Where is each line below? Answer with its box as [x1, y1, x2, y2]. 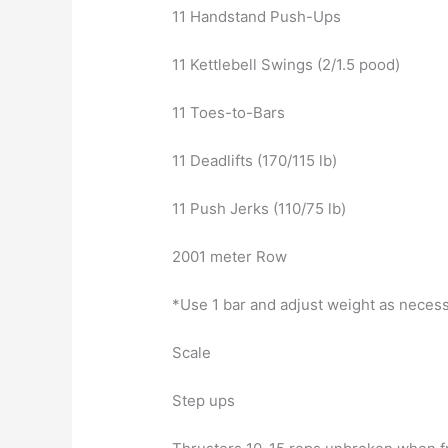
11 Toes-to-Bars [172, 103, 286, 123]
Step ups [172, 391, 236, 411]
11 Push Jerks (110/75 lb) [172, 199, 347, 219]
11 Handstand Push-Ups [172, 7, 342, 27]
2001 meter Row [172, 247, 288, 267]
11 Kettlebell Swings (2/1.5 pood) [172, 55, 401, 75]
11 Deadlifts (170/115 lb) [172, 151, 338, 171]
